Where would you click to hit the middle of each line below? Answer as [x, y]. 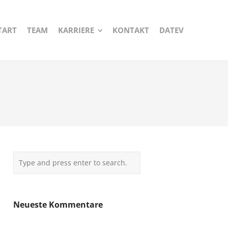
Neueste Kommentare [58, 205]
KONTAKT [131, 30]
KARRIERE [76, 30]
